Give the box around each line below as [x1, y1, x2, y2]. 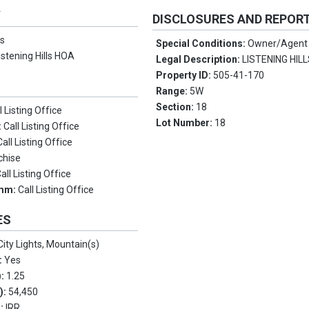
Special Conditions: [156, 38, 248, 49]
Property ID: [156, 70, 214, 81]
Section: [156, 101, 197, 112]
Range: [156, 86, 190, 97]
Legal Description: [156, 54, 243, 65]
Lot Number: [156, 117, 215, 128]
